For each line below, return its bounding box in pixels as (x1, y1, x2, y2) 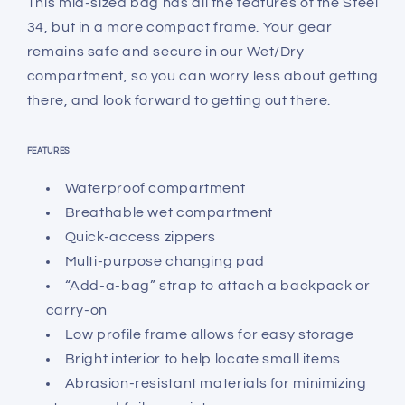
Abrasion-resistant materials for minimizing (64, 375, 367, 391)
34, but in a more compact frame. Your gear (26, 20, 333, 35)
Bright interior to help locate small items (64, 351, 341, 366)
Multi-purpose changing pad (64, 253, 265, 268)
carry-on (45, 302, 108, 317)
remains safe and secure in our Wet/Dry (26, 44, 305, 60)
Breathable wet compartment (64, 204, 273, 220)
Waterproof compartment (64, 180, 246, 195)
